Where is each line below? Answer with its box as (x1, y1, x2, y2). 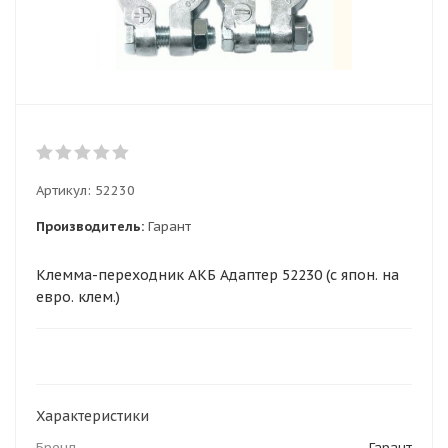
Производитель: (36, 218, 144, 235)
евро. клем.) (36, 288, 120, 306)
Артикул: (36, 182, 91, 199)
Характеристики (36, 407, 149, 425)
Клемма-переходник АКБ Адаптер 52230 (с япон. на (36, 266, 399, 284)
